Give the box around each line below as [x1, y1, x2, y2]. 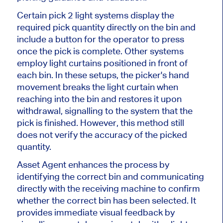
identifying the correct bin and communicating [16, 171, 204, 182]
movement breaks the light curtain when [16, 81, 178, 92]
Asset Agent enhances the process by [16, 159, 169, 170]
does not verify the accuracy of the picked [16, 129, 187, 140]
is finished [35, 117, 76, 128]
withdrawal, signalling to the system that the [16, 105, 193, 116]
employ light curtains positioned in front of [16, 57, 188, 68]
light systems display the [75, 9, 174, 20]
